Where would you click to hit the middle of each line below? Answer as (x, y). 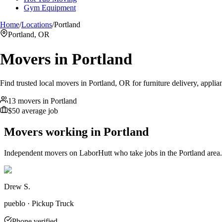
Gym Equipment (50, 8)
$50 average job (33, 111)
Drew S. (17, 186)
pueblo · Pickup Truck (39, 203)
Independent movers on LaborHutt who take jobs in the (91, 153)
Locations (37, 25)
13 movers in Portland (42, 101)
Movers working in (54, 132)
